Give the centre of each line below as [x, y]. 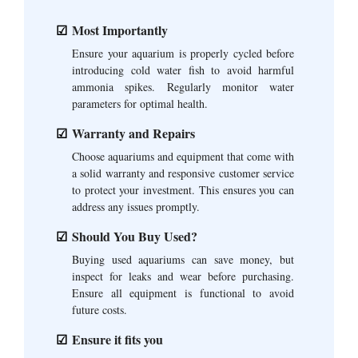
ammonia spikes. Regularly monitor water [183, 87]
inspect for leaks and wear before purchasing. [183, 276]
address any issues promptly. [136, 207]
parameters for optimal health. [140, 104]
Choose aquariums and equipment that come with [183, 157]
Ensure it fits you [117, 340]
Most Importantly [120, 30]
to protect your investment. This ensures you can [183, 190]
